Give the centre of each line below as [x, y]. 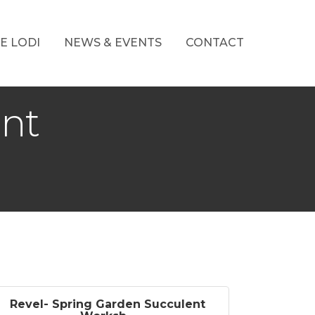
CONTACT [214, 42]
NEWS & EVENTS [112, 42]
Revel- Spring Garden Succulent [107, 304]
